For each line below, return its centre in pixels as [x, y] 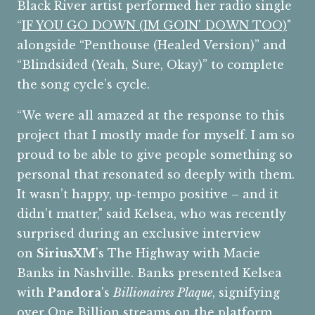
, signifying [246, 293]
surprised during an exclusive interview [139, 234]
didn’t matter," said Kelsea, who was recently [152, 214]
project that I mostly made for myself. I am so [156, 135]
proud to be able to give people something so [155, 155]
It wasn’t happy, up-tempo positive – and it [148, 194]
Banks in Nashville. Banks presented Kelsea [149, 273]
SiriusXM [66, 253]
